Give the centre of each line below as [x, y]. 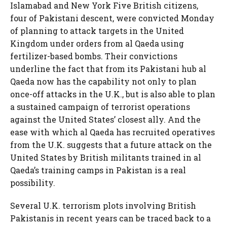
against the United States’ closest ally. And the [105, 119]
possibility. [33, 183]
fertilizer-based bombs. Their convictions [94, 56]
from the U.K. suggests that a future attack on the [111, 145]
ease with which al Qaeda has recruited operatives [112, 132]
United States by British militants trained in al [106, 157]
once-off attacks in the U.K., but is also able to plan [113, 94]
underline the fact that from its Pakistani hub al [108, 69]
